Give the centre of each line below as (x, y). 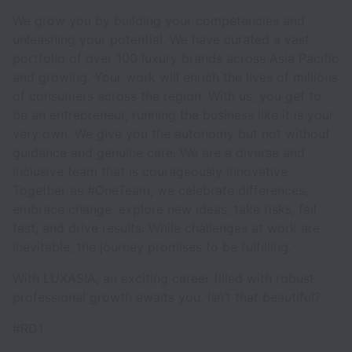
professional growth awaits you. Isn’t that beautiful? (169, 297)
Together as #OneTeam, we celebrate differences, (160, 190)
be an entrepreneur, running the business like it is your (173, 115)
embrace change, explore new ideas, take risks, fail (165, 209)
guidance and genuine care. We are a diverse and (159, 152)
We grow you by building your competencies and (159, 20)
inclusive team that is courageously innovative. (152, 171)
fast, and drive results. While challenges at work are (166, 228)
